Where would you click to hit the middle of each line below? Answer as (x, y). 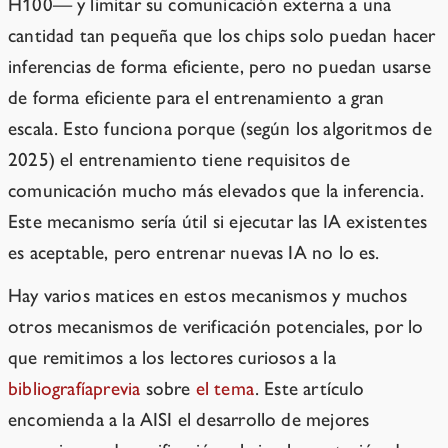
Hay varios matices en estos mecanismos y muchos (208, 296)
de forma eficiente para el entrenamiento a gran (196, 98)
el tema (225, 389)
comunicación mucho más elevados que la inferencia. (216, 191)
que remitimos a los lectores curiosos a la (172, 358)
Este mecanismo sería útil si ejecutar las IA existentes (218, 222)
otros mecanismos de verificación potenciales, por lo (216, 327)
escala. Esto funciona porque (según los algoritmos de (220, 129)
